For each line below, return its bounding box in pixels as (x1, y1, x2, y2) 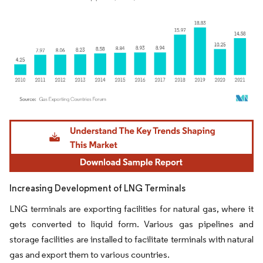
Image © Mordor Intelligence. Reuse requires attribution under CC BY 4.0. (15, 116, 234, 126)
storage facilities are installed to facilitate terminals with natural (9, 233, 254, 245)
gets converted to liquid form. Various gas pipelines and (9, 218, 254, 230)
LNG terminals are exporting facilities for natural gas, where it (9, 203, 254, 214)
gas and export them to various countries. (9, 248, 170, 260)
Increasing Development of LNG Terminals (9, 182, 186, 194)
